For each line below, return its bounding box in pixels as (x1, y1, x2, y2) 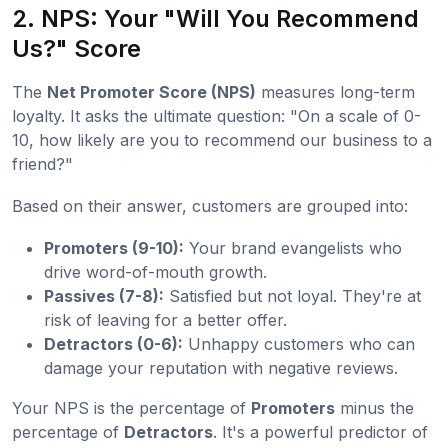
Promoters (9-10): (44, 237, 184, 258)
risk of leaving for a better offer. (44, 309, 287, 330)
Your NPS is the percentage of (12, 397, 251, 418)
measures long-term (256, 81, 415, 102)
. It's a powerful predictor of (213, 421, 428, 442)
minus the (335, 397, 414, 418)
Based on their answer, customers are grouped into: (12, 195, 408, 216)
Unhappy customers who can (183, 333, 415, 354)
